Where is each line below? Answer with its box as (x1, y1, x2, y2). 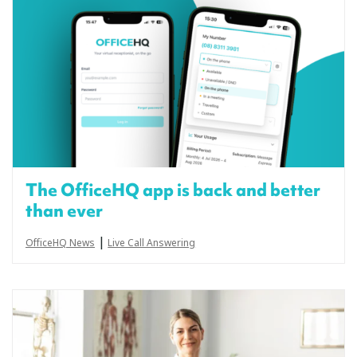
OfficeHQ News (25, 235, 95, 250)
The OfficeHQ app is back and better (25, 178, 320, 202)
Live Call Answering (108, 235, 196, 250)
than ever (25, 198, 103, 222)
